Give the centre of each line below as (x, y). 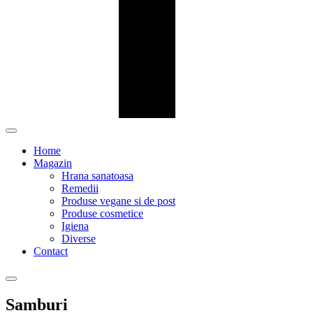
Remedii (80, 188)
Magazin (53, 163)
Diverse (79, 239)
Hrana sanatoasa (97, 176)
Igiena (75, 226)
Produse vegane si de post (118, 201)
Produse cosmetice (102, 213)
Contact (51, 251)
